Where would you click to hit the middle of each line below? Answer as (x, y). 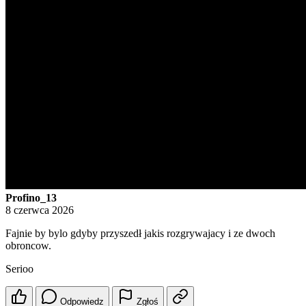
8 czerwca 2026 (40, 210)
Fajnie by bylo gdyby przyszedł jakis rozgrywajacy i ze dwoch (140, 234)
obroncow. (28, 246)
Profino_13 (31, 198)
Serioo (19, 269)
